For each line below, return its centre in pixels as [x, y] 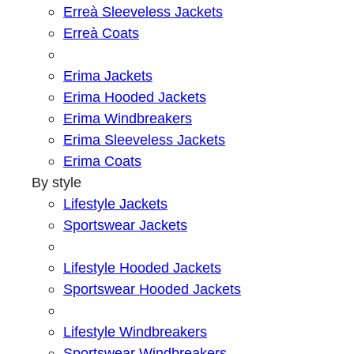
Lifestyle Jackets [115, 204]
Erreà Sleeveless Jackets [143, 12]
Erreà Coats [101, 33]
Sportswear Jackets [125, 225]
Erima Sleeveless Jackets [144, 140]
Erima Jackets [108, 76]
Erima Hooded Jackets [135, 97]
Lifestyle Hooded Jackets [142, 268]
